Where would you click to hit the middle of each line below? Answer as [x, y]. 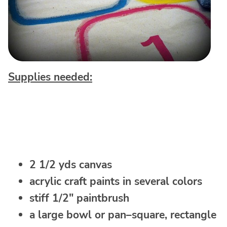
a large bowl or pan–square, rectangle [123, 215]
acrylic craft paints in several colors [116, 182]
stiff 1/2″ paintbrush [79, 198]
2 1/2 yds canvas [71, 165]
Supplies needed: [50, 77]
